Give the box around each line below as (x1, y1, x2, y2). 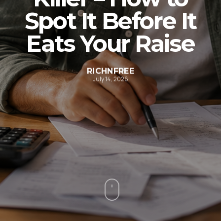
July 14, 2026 (92, 74, 128, 83)
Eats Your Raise (26, 29, 195, 58)
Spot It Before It (24, 6, 197, 35)
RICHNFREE (87, 66, 134, 76)
